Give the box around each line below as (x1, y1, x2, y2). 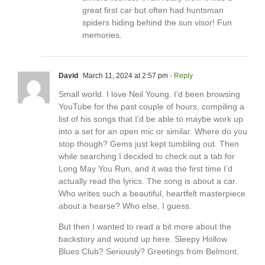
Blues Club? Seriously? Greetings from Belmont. (59, 247, 239, 257)
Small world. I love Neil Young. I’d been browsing (59, 89, 240, 99)
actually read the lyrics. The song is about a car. (59, 176, 237, 186)
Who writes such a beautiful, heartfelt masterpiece (59, 189, 245, 199)
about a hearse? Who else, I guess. (59, 201, 192, 211)
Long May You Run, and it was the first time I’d (59, 164, 232, 174)
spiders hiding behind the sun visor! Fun (82, 18, 232, 28)
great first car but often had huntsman (82, 5, 224, 15)
